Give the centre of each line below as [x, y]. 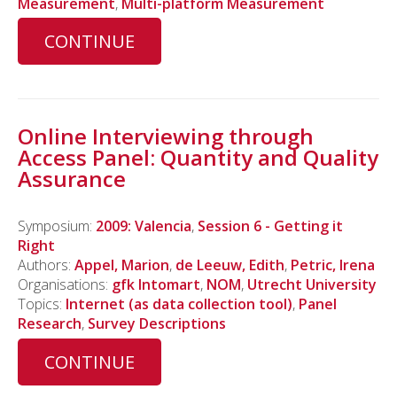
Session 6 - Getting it [270, 226]
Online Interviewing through [166, 136]
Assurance [72, 179]
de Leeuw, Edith [230, 265]
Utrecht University [312, 285]
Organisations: [65, 285]
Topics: [42, 304]
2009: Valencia [144, 226]
